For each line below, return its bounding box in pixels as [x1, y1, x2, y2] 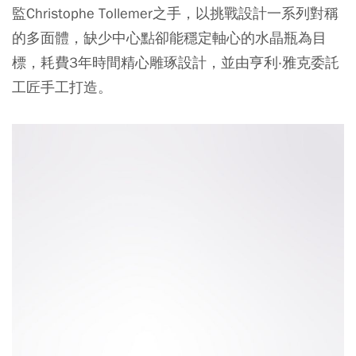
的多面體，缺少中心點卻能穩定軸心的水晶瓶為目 [12, 29, 327, 48]
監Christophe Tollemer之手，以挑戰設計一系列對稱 [12, 4, 339, 23]
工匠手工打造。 [12, 78, 112, 97]
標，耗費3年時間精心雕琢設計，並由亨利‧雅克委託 [12, 53, 339, 72]
